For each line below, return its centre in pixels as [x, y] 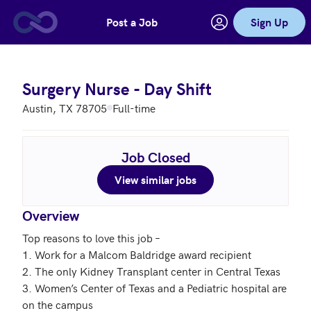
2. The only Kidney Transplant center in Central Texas [151, 271]
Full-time [134, 108]
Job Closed [155, 157]
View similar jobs [155, 179]
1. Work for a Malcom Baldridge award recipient [137, 254]
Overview [51, 215]
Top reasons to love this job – [92, 237]
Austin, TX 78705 [65, 108]
